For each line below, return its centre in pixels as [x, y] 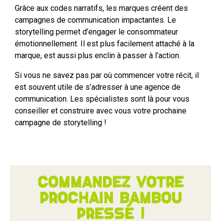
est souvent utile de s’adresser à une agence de [98, 87]
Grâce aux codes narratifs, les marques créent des [101, 8]
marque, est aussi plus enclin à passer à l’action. [98, 55]
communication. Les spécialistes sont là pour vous [102, 99]
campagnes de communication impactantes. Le [95, 20]
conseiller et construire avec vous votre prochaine [101, 110]
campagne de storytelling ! [61, 122]
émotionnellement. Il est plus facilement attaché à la [105, 43]
